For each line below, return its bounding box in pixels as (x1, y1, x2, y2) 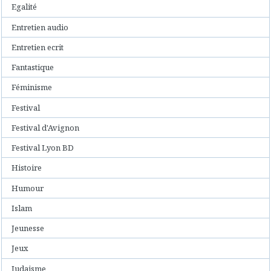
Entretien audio (11, 21, 69, 33)
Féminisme (11, 82, 53, 93)
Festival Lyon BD (11, 142, 74, 154)
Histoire (11, 162, 42, 174)
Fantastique (11, 62, 54, 73)
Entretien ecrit (11, 41, 64, 53)
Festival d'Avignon (11, 122, 80, 133)
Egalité (11, 1, 38, 13)
